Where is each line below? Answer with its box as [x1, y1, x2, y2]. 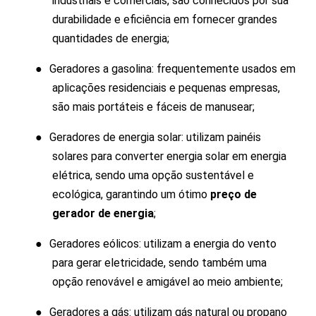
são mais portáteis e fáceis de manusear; [52, 99, 255, 114]
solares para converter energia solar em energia [52, 149, 286, 163]
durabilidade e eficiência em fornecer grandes [52, 12, 277, 26]
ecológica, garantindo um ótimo [52, 187, 210, 201]
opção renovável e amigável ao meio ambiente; [52, 274, 283, 288]
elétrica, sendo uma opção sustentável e [52, 168, 254, 182]
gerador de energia [52, 206, 154, 220]
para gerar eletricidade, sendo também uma [52, 255, 267, 269]
